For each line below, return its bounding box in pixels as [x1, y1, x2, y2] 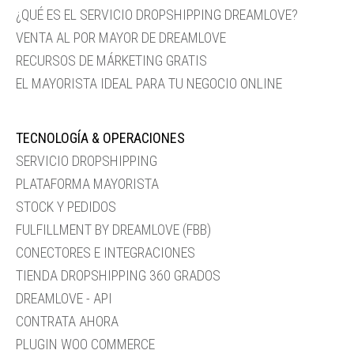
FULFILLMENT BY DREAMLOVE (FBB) [16, 221, 211, 238]
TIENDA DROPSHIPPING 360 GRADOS [16, 267, 220, 284]
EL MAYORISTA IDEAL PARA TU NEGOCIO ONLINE [16, 75, 282, 92]
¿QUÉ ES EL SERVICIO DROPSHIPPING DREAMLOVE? [16, 6, 298, 23]
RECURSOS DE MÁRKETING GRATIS [16, 52, 207, 69]
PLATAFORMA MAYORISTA [16, 175, 159, 192]
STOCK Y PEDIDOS [16, 198, 116, 215]
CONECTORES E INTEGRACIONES [16, 244, 195, 261]
